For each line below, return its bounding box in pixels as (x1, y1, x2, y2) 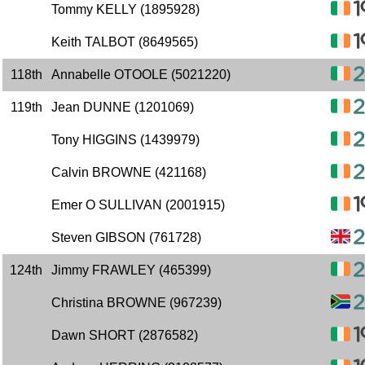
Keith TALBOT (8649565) (51, 35, 198, 49)
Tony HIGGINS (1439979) (51, 133, 200, 147)
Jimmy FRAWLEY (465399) (51, 263, 211, 277)
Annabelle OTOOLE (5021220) (51, 68, 231, 81)
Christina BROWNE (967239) (51, 296, 222, 310)
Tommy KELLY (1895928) (51, 2, 200, 16)
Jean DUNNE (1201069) (51, 100, 194, 114)
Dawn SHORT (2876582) (51, 328, 198, 342)
